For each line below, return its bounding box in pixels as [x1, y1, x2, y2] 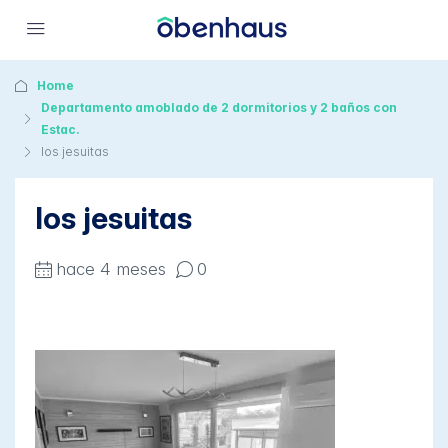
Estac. [41, 122, 80, 137]
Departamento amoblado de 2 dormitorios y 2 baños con [41, 100, 397, 115]
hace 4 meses [56, 259, 166, 279]
